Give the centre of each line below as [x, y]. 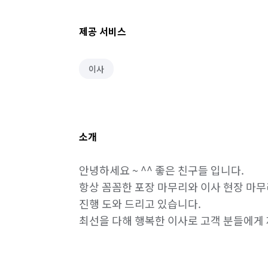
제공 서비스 [103, 31]
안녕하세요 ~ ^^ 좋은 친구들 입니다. [162, 170]
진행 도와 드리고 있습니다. [141, 203]
